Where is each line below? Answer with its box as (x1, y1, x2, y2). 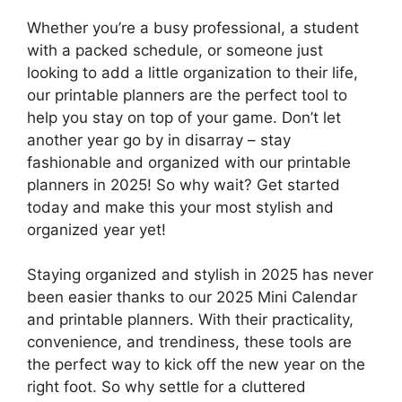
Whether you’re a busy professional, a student (27, 18, 359, 37)
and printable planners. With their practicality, (27, 310, 354, 329)
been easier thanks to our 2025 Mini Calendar (27, 288, 357, 307)
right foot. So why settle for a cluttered (27, 378, 306, 397)
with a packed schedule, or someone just (27, 40, 323, 59)
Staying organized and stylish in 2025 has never (27, 266, 373, 284)
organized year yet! (27, 220, 166, 239)
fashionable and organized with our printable (27, 153, 351, 171)
